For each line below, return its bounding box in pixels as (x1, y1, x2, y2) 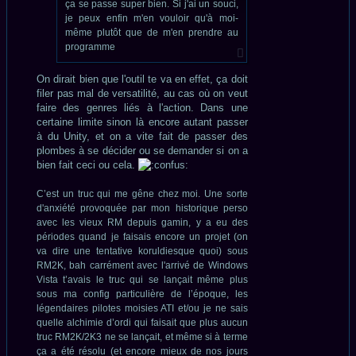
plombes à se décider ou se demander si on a (37, 145, 248, 157)
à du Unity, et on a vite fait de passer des (37, 130, 248, 143)
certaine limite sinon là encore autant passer (37, 116, 248, 129)
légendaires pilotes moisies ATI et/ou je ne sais (37, 303, 248, 314)
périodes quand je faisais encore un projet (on (37, 231, 248, 242)
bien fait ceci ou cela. (37, 159, 138, 172)
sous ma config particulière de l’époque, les (37, 288, 248, 300)
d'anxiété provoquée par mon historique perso (37, 203, 248, 214)
